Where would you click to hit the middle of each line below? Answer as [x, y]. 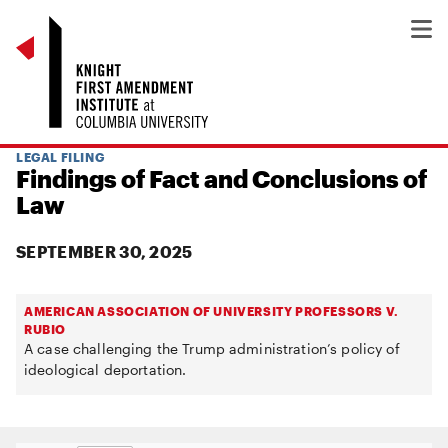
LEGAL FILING [60, 157]
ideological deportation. [105, 369]
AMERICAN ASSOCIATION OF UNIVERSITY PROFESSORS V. [211, 311]
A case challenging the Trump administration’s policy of [212, 348]
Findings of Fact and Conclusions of [221, 178]
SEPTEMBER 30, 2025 [104, 251]
